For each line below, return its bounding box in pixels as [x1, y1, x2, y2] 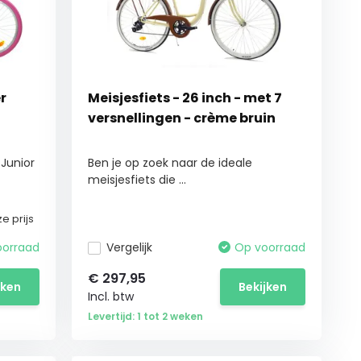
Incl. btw [88, 288, 135, 305]
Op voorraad [234, 239, 306, 255]
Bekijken [239, 278, 288, 295]
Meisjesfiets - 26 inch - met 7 [88, 89, 283, 107]
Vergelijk [106, 239, 153, 255]
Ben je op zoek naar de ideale [88, 155, 253, 171]
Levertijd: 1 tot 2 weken [88, 309, 204, 323]
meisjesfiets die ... [88, 172, 187, 188]
